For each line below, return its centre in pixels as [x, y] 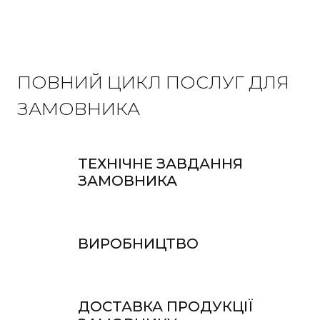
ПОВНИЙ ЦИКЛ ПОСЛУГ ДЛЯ [153, 82]
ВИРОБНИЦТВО [138, 244]
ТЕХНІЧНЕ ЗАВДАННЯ [160, 164]
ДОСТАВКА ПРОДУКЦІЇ [165, 307]
